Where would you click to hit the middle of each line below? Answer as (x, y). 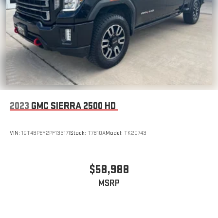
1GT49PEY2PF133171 (46, 133)
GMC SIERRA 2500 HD (73, 106)
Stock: (79, 133)
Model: (115, 133)
